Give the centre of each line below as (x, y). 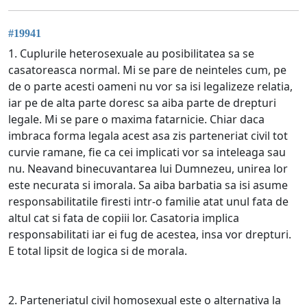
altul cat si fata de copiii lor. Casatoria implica (124, 218)
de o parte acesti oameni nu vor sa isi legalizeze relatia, (150, 86)
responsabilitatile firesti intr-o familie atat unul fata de (148, 201)
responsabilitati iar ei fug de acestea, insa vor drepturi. (150, 234)
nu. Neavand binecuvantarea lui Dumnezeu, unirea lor (148, 168)
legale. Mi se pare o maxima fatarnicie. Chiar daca (136, 119)
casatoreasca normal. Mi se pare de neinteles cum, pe (147, 70)
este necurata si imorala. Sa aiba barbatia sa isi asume (148, 185)
